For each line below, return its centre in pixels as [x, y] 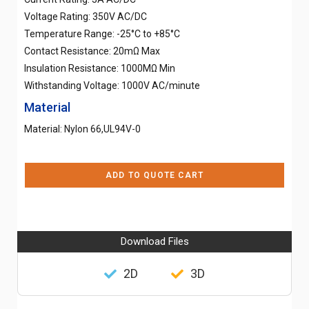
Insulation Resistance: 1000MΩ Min [100, 68]
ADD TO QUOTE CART [154, 175]
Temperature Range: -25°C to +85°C [102, 33]
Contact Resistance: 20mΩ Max [92, 51]
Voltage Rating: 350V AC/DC [86, 16]
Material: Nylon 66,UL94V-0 [82, 129]
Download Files [154, 241]
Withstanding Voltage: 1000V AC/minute [112, 85]
